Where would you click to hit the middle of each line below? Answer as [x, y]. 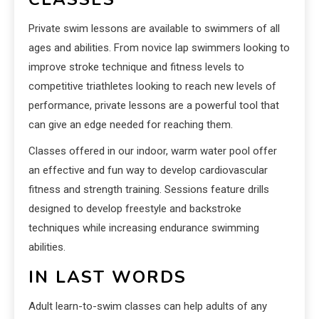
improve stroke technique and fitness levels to [136, 67]
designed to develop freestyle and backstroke [135, 208]
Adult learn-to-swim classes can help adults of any [148, 306]
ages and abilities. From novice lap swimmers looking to [159, 47]
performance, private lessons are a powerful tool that [154, 105]
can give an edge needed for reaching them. [131, 124]
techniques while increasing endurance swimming [144, 228]
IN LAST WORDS [108, 277]
